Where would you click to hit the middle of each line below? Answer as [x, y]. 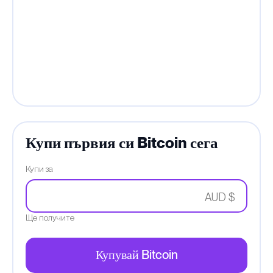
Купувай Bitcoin [136, 255]
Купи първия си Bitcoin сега [122, 144]
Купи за [39, 169]
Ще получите [50, 218]
